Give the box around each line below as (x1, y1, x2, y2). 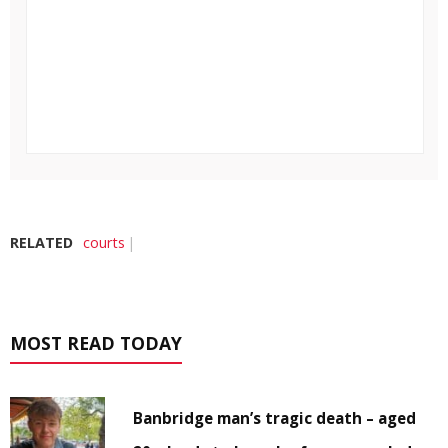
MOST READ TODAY (10, 331, 182, 356)
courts (83, 233, 125, 253)
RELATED (10, 233, 73, 253)
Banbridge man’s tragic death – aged (133, 408, 417, 429)
